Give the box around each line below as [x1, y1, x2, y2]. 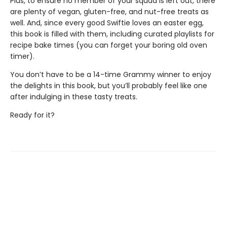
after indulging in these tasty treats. [10, 92, 137, 102]
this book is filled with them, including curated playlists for [10, 29, 214, 39]
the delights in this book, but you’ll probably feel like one [10, 81, 207, 91]
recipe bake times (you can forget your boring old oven [10, 40, 207, 50]
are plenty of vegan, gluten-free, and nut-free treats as [10, 7, 209, 17]
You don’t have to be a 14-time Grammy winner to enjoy [10, 69, 211, 80]
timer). [10, 51, 34, 61]
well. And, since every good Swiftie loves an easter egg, [10, 18, 204, 28]
